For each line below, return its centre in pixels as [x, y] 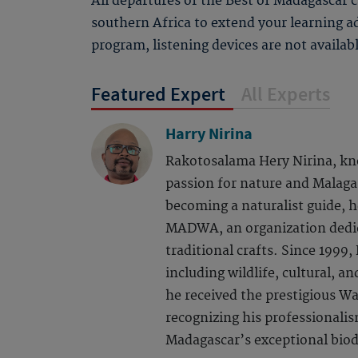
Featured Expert [158, 95]
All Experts [286, 95]
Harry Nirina [209, 135]
